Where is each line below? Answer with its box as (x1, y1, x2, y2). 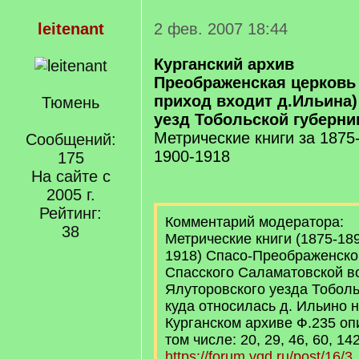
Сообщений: (25, 131, 116, 148)
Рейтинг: (39, 204, 102, 222)
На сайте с (30, 167, 111, 185)
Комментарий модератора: (165, 214, 344, 230)
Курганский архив (154, 55, 294, 73)
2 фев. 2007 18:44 (154, 20, 288, 38)
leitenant (37, 20, 104, 38)
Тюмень (42, 94, 99, 111)
